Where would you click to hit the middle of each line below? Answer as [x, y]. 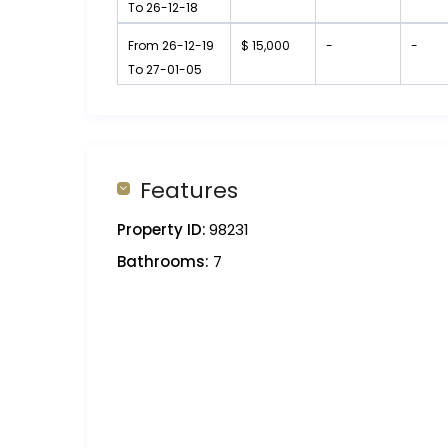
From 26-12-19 [171, 46]
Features [189, 191]
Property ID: [161, 230]
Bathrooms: [163, 262]
